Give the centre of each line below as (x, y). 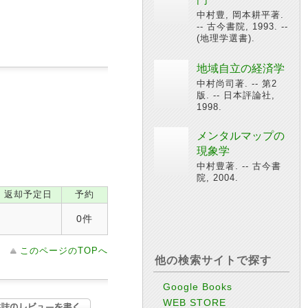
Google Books (198, 286)
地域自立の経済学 (241, 68)
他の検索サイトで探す (213, 260)
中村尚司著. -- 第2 (237, 83)
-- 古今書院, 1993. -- (242, 26)
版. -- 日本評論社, (236, 95)
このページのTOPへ (64, 250)
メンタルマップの (241, 135)
